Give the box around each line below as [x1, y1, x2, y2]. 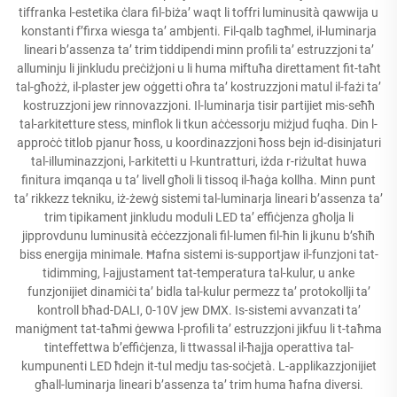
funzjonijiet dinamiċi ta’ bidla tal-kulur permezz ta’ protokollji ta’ [27, 284, 370, 299]
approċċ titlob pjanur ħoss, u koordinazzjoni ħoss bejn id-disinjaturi [16, 135, 381, 150]
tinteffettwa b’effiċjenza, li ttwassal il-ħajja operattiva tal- [43, 339, 354, 354]
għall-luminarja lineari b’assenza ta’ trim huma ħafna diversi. [34, 377, 363, 392]
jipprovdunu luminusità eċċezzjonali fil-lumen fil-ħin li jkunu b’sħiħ [22, 228, 375, 243]
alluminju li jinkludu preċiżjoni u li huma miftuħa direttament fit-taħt [16, 60, 381, 75]
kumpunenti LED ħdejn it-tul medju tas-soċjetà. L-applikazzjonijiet [20, 358, 377, 373]
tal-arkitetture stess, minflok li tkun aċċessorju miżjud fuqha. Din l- [19, 116, 378, 131]
